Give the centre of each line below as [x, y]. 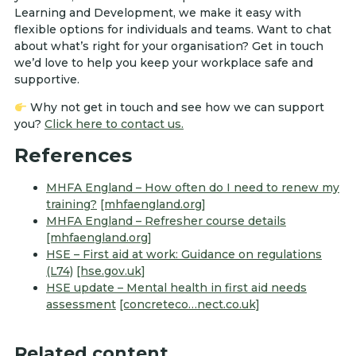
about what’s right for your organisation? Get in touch [169, 46]
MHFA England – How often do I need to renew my [193, 187]
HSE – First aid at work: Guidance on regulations [184, 254]
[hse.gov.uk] [111, 271]
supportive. [47, 79]
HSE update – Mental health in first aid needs [176, 287]
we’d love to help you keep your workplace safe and [164, 63]
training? [72, 204]
